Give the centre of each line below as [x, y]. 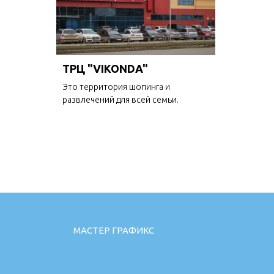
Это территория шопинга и [116, 87]
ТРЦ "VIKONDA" [105, 68]
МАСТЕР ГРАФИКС [114, 231]
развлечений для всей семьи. [120, 100]
